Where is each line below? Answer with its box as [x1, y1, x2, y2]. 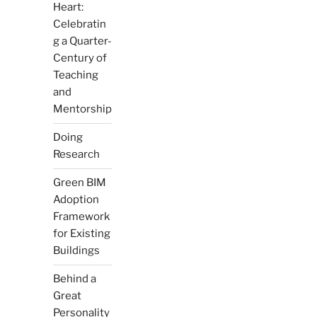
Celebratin [52, 18, 106, 31]
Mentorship [52, 103, 112, 116]
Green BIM [52, 176, 106, 190]
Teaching [52, 69, 98, 82]
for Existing [52, 227, 110, 241]
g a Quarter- [52, 35, 112, 48]
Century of [52, 52, 107, 65]
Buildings [52, 244, 100, 258]
